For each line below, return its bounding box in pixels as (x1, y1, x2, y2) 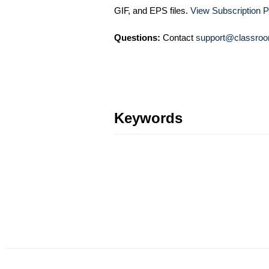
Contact (160, 32, 196, 43)
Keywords (114, 110, 183, 127)
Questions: (114, 32, 160, 43)
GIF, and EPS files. (114, 5, 190, 16)
